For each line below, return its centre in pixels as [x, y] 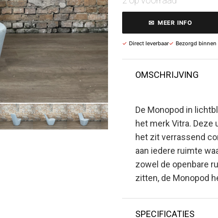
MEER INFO [175, 22]
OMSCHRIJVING [167, 75]
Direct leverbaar [149, 43]
